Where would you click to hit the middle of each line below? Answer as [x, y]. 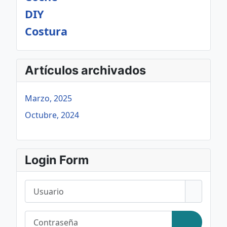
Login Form [57, 160]
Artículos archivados [85, 70]
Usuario [40, 185]
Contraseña [47, 217]
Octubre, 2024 [52, 115]
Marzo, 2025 [48, 98]
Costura [46, 31]
